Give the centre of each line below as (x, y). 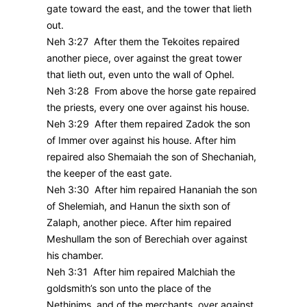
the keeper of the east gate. (109, 173)
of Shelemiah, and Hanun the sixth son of (138, 206)
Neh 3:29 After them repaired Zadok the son (148, 124)
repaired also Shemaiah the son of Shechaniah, (151, 157)
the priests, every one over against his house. (148, 108)
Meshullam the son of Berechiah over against (147, 239)
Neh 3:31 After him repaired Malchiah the (141, 272)
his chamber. (75, 256)
